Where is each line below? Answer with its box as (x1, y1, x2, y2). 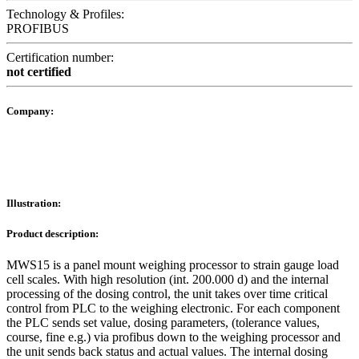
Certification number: (6, 50, 114, 65)
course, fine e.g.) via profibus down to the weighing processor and (6, 329, 341, 344)
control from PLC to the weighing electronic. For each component (6, 301, 340, 315)
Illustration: (6, 196, 61, 209)
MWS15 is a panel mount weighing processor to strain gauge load (6, 257, 339, 272)
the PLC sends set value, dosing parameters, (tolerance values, (6, 315, 320, 329)
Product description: (6, 227, 99, 240)
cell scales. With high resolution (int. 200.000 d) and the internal (6, 272, 329, 286)
